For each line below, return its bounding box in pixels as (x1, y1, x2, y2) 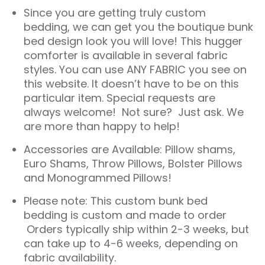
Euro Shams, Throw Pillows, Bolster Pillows (24, 156, 243, 171)
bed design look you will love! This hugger (24, 33, 243, 49)
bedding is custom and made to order (24, 207, 227, 222)
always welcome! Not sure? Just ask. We (24, 104, 244, 119)
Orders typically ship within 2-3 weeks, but (24, 221, 249, 237)
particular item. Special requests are (24, 90, 215, 105)
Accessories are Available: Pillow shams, (24, 141, 235, 157)
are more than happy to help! (24, 118, 180, 134)
